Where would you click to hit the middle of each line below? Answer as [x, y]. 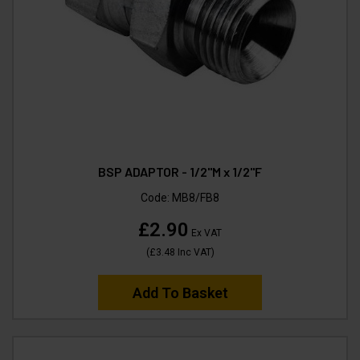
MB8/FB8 [196, 197]
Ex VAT [205, 233]
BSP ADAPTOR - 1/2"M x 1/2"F [180, 171]
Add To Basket [180, 292]
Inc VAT [193, 252]
